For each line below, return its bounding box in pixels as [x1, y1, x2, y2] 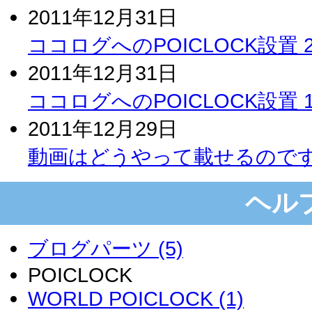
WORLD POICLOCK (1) [28, 286, 244, 310]
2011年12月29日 [28, 116, 178, 140]
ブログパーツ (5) [28, 236, 183, 260]
